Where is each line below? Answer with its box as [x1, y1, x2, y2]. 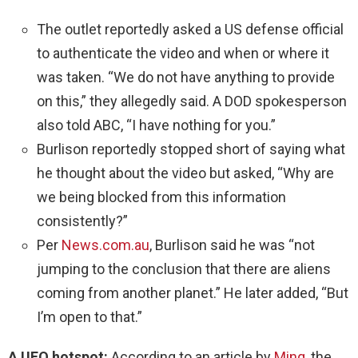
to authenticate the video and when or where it [37, 44, 329, 62]
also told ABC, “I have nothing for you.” [37, 116, 276, 133]
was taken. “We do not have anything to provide [37, 68, 335, 86]
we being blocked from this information [37, 188, 286, 205]
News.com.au [62, 236, 149, 253]
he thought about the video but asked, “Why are [37, 164, 334, 181]
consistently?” [37, 212, 128, 229]
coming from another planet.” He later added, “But [37, 284, 348, 301]
